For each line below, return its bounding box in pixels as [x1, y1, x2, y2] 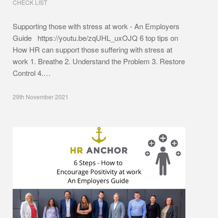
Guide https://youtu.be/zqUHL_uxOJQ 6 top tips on [13, 32, 179, 43]
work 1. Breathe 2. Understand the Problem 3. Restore [13, 55, 185, 66]
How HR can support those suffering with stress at [13, 44, 173, 54]
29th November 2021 [13, 92, 69, 101]
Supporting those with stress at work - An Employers [13, 20, 180, 31]
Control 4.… [13, 67, 51, 78]
